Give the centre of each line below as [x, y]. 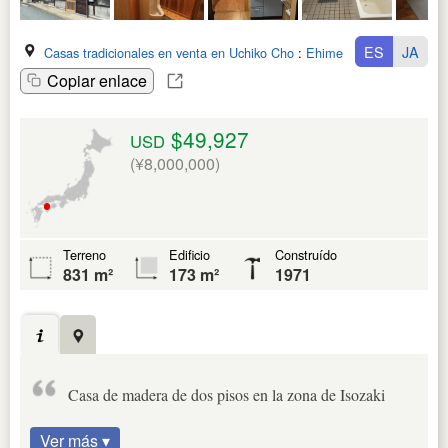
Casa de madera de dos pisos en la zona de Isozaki [226, 394]
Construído [306, 254]
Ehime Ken [338, 52]
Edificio [189, 254]
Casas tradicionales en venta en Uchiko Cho [169, 52]
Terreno [84, 254]
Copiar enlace [97, 80]
